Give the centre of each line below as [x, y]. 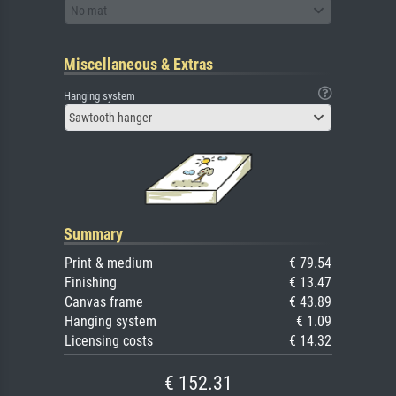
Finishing [91, 283]
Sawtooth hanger [110, 118]
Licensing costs [109, 341]
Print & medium [109, 263]
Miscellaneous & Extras [138, 65]
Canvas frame [104, 302]
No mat [89, 10]
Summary [93, 234]
